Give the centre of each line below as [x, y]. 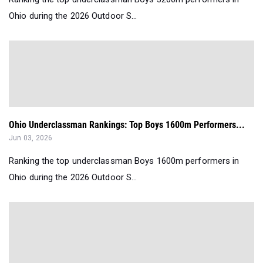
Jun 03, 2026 [31, 138]
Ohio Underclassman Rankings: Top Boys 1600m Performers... [127, 124]
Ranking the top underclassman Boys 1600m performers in [124, 161]
